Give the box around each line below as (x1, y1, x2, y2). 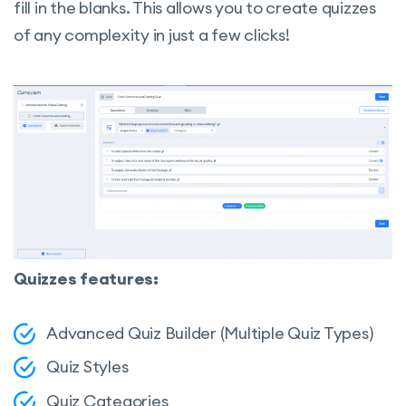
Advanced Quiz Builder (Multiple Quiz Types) (46, 323, 373, 344)
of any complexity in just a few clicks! (14, 24, 290, 45)
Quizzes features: (14, 268, 159, 290)
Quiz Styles (46, 356, 129, 378)
